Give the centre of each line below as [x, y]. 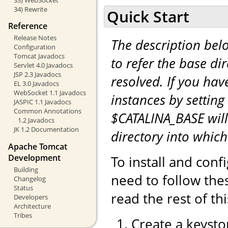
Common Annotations [47, 111]
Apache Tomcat [38, 146]
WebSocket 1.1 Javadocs [50, 93]
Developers [31, 197]
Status [23, 188]
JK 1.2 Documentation [46, 130]
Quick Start [148, 16]
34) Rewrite [30, 9]
